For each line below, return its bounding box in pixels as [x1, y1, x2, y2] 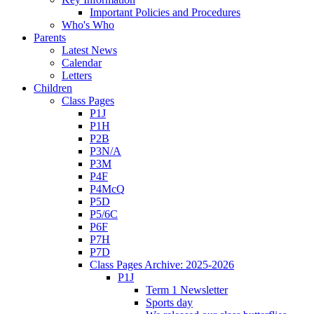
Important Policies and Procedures [90, 6, 240, 18]
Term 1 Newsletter [146, 283, 228, 296]
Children [34, 81, 72, 94]
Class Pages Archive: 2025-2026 [90, 258, 234, 271]
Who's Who [62, 18, 114, 31]
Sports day [146, 296, 193, 308]
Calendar [62, 56, 102, 69]
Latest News [62, 43, 117, 56]
